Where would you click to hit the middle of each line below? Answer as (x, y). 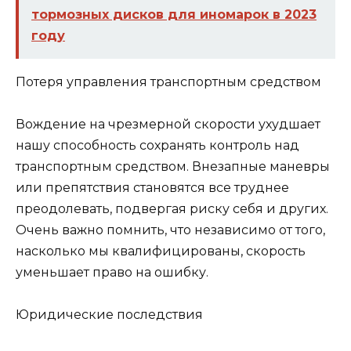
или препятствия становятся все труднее (152, 188)
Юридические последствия (109, 315)
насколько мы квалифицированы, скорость (161, 251)
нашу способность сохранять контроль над (157, 146)
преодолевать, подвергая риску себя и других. (172, 209)
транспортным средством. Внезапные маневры (173, 167)
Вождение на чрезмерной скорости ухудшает (168, 125)
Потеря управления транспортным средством (168, 81)
